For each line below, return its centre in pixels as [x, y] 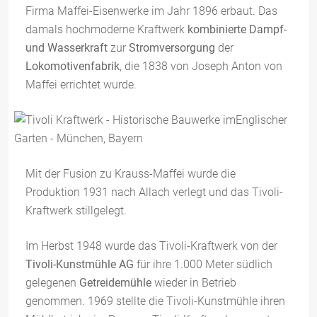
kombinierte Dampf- [237, 29]
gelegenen [52, 283]
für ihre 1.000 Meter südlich [203, 264]
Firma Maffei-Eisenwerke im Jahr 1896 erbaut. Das [151, 11]
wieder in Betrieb [194, 283]
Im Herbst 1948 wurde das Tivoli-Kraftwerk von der [151, 246]
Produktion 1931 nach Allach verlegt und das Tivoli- [154, 192]
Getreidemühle [115, 283]
